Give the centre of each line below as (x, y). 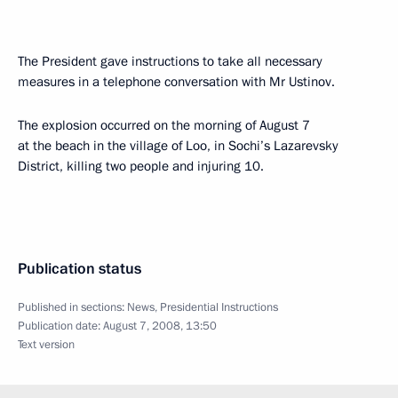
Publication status (80, 269)
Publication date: (60, 326)
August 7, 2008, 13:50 (160, 326)
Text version (46, 345)
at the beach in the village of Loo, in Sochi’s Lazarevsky (178, 146)
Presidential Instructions (219, 307)
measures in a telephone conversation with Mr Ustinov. (176, 82)
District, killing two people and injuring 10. (141, 166)
